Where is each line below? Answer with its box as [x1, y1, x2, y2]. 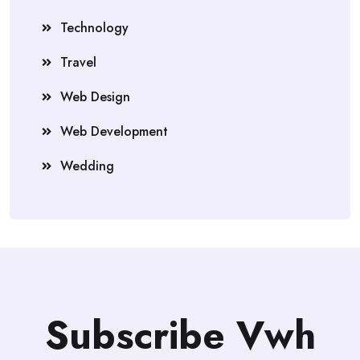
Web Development [60, 122, 168, 141]
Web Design [60, 88, 130, 106]
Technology [60, 18, 129, 37]
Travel [60, 53, 96, 72]
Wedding [60, 157, 114, 175]
